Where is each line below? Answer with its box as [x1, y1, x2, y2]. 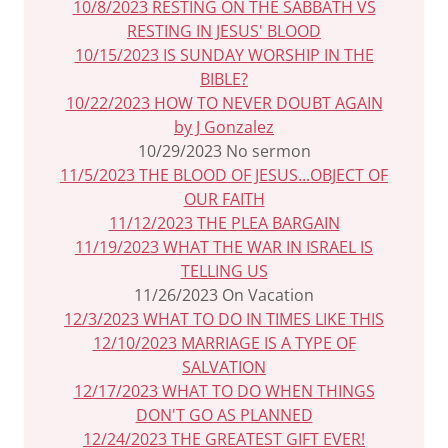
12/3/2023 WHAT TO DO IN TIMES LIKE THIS [64, 308, 384, 330]
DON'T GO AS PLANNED [135, 404, 313, 426]
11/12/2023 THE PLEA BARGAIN [108, 212, 340, 234]
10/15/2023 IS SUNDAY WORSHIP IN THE [74, 44, 374, 66]
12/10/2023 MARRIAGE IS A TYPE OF [92, 332, 356, 354]
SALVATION [182, 356, 266, 378]
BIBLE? [200, 68, 248, 90]
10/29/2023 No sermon [137, 140, 311, 162]
